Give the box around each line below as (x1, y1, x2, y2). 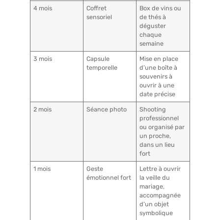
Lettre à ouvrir (139, 165, 181, 172)
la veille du (139, 173, 170, 181)
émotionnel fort (86, 173, 132, 181)
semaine (139, 39, 164, 47)
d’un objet (139, 200, 169, 208)
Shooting (139, 105, 166, 113)
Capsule (86, 55, 110, 62)
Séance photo (86, 105, 127, 113)
